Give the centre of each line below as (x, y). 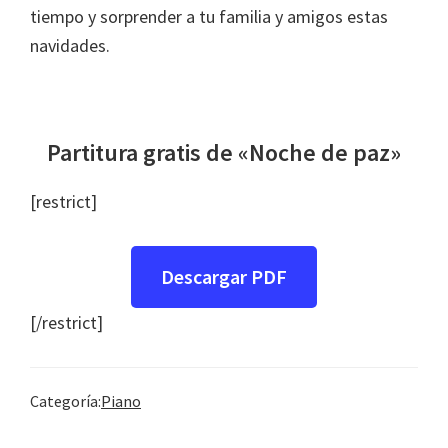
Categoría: (65, 401)
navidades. (70, 45)
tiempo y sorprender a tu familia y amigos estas (209, 16)
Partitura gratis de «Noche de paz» (224, 152)
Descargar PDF (224, 276)
